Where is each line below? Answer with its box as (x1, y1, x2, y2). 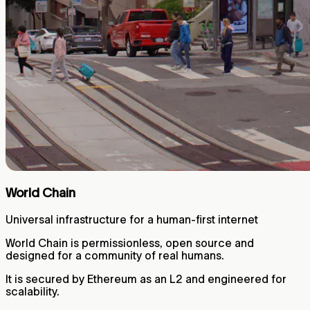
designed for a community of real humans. (6, 249, 224, 262)
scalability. (6, 285, 60, 298)
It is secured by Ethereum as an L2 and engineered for (6, 273, 286, 285)
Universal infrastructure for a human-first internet (6, 213, 258, 226)
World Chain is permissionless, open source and (6, 237, 254, 249)
